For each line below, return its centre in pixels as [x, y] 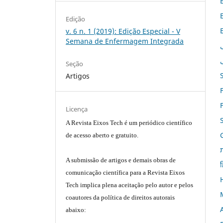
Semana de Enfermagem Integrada [125, 41]
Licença [77, 109]
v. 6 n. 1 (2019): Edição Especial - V [123, 31]
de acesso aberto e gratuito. [102, 135]
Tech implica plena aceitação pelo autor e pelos [130, 185]
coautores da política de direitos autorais [120, 198]
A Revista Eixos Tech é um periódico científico [129, 123]
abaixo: [76, 210]
